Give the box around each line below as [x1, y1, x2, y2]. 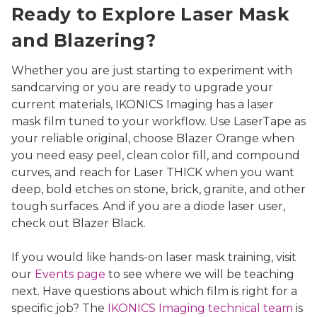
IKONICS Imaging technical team [108, 301, 293, 316]
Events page [35, 267, 105, 282]
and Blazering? [11, 30, 156, 52]
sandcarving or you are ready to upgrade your [11, 81, 273, 95]
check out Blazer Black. [11, 217, 146, 231]
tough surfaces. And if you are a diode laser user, [11, 200, 285, 214]
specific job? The [11, 301, 108, 316]
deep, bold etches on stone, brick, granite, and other [11, 183, 306, 197]
